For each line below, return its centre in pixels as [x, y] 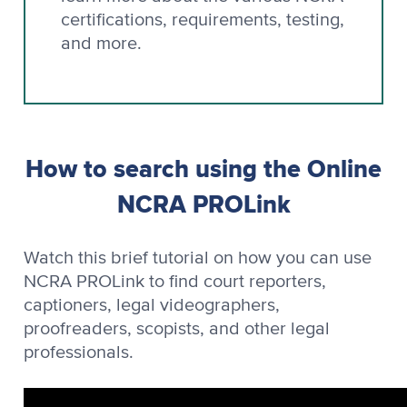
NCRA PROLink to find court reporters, [175, 281]
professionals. [79, 352]
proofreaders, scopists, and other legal [177, 328]
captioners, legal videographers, [152, 305]
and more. [101, 43]
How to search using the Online [203, 169]
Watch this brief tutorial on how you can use [198, 258]
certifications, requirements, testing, [203, 20]
